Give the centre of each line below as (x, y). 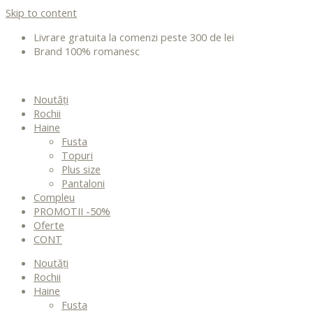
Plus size (81, 169)
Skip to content (41, 13)
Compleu (54, 197)
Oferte (49, 225)
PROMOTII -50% (72, 211)
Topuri (77, 155)
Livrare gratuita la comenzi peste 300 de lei (134, 37)
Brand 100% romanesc (87, 51)
